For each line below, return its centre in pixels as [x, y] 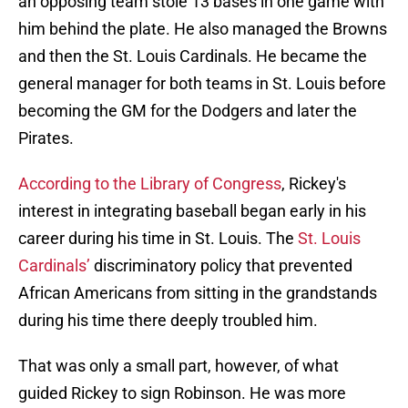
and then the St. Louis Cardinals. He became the [193, 56]
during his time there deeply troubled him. [170, 321]
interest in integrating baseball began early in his [192, 211]
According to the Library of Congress [150, 184]
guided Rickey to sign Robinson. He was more [182, 393]
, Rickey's [314, 184]
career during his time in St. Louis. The [158, 239]
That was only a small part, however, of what [178, 366]
